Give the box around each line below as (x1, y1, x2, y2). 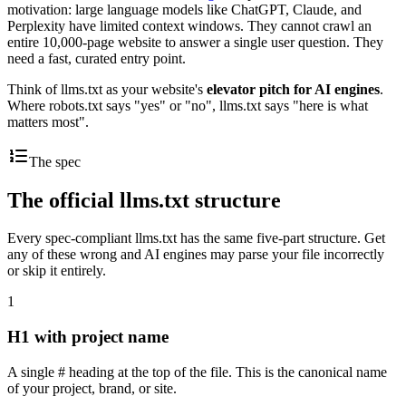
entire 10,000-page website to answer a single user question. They (7, 34, 383, 50)
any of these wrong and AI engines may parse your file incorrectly (7, 246, 384, 263)
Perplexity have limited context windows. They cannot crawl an (7, 17, 372, 34)
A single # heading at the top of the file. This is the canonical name (7, 363, 387, 380)
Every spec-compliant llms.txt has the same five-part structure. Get (7, 230, 385, 246)
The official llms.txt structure (7, 188, 281, 212)
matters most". (7, 113, 89, 130)
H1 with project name (7, 327, 169, 347)
